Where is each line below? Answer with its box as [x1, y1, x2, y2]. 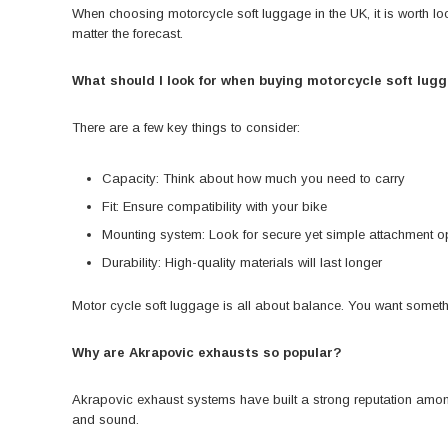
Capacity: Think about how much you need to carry [101, 170, 405, 186]
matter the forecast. [72, 25, 183, 41]
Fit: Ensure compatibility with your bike [101, 198, 327, 214]
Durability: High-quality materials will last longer [101, 254, 382, 270]
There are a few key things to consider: [72, 119, 300, 135]
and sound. [72, 412, 139, 428]
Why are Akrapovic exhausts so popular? [72, 345, 342, 361]
